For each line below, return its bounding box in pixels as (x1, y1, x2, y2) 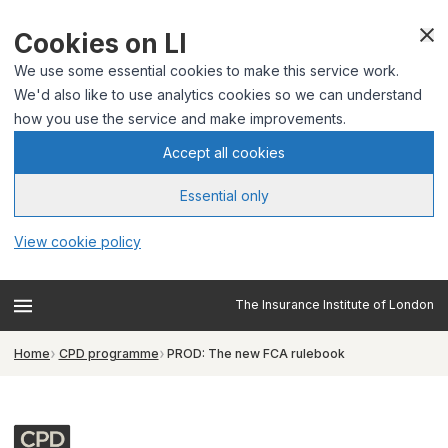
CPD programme (58, 346, 159, 361)
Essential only (179, 186, 269, 204)
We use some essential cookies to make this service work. (14, 62, 399, 79)
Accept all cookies (163, 143, 285, 161)
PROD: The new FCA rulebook (167, 346, 345, 361)
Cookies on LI (14, 28, 187, 59)
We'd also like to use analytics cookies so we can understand (14, 86, 422, 103)
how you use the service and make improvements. (14, 110, 346, 127)
